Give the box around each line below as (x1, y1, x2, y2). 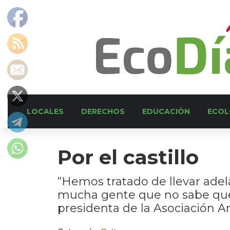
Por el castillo (57, 145, 199, 169)
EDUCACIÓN (142, 107, 190, 116)
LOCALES (27, 107, 64, 116)
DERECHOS (81, 107, 125, 116)
